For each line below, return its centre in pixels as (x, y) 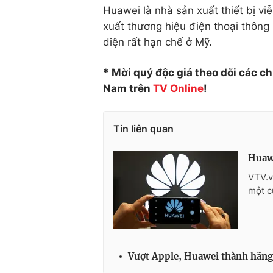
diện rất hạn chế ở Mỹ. (158, 42)
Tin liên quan (144, 128)
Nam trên (128, 88)
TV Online (178, 88)
